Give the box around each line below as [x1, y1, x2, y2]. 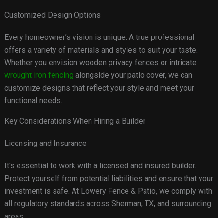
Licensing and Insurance [4, 139, 87, 148]
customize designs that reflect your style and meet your [4, 83, 194, 93]
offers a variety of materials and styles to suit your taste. [4, 45, 198, 55]
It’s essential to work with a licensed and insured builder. [4, 161, 196, 171]
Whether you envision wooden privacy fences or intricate [4, 58, 197, 68]
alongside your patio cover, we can [73, 71, 192, 80]
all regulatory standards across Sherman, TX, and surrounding [4, 199, 211, 209]
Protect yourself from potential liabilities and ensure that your [4, 174, 213, 183]
